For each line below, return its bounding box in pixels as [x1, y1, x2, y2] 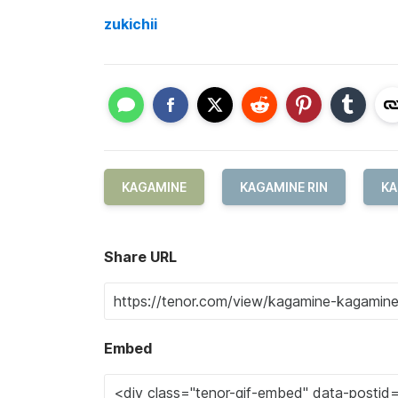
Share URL [104, 248, 177, 266]
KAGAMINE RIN [240, 179, 328, 195]
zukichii [104, 14, 157, 33]
